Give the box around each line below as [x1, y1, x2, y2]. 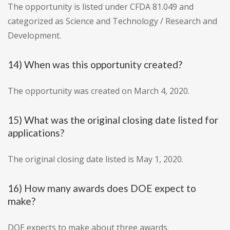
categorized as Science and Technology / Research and [8, 15, 217, 27]
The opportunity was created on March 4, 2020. [8, 85, 189, 97]
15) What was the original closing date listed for [8, 114, 218, 126]
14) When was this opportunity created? [8, 59, 182, 71]
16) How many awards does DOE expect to [8, 182, 196, 195]
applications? [8, 127, 64, 139]
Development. [8, 30, 61, 42]
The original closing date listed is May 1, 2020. [8, 154, 183, 165]
